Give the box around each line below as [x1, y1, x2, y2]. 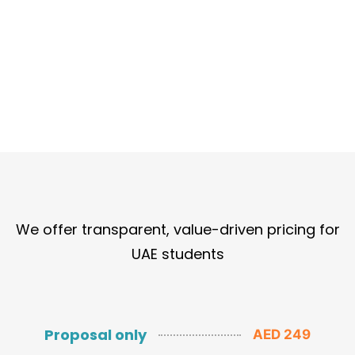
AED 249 [253, 326, 311, 343]
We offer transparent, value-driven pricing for [15, 219, 340, 240]
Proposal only [44, 325, 147, 345]
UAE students [131, 244, 224, 265]
